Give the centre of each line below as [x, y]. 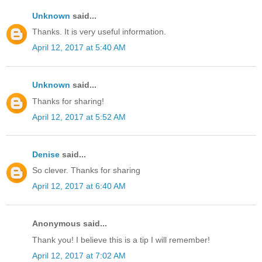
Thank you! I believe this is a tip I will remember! [121, 239]
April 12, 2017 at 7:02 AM [79, 255]
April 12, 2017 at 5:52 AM [79, 117]
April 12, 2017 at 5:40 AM [79, 48]
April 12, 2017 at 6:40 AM [79, 186]
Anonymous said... [70, 224]
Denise [46, 154]
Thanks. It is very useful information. [99, 31]
